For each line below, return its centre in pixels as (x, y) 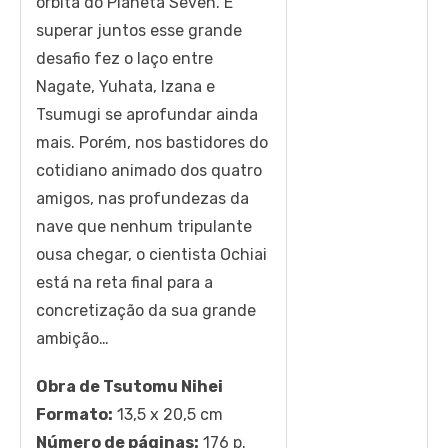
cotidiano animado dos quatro (149, 170)
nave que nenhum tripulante (144, 226)
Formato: (74, 414)
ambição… (72, 338)
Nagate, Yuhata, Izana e (125, 86)
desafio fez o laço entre (124, 58)
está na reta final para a (124, 282)
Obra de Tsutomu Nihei (129, 386)
